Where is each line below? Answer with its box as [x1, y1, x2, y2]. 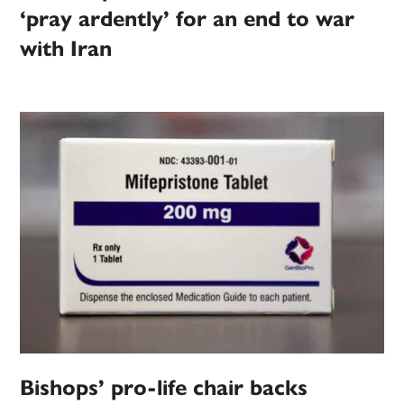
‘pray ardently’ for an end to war [20, 5, 355, 32]
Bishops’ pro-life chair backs [20, 373, 308, 401]
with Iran [20, 34, 113, 62]
